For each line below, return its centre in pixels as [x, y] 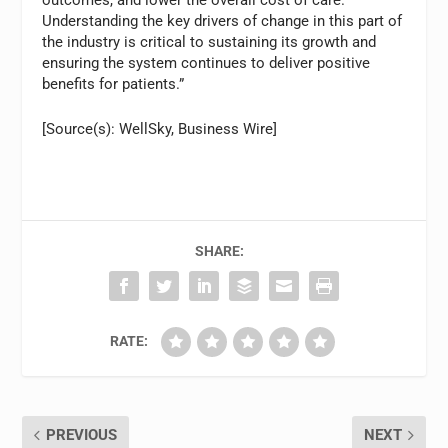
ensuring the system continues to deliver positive [206, 63]
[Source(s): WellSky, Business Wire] [160, 129]
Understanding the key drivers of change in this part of [222, 21]
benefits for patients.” [113, 84]
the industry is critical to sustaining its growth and [209, 42]
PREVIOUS [82, 435]
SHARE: [219, 251]
